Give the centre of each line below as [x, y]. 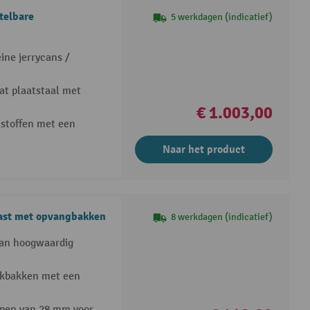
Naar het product [204, 149]
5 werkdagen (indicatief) [222, 17]
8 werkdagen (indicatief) [222, 217]
